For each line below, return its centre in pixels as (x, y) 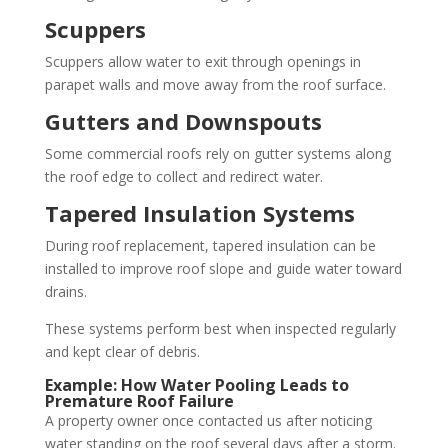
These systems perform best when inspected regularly (220, 328)
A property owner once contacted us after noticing (208, 420)
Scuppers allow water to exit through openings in (202, 61)
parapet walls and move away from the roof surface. (215, 84)
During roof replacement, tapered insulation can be (210, 245)
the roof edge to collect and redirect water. (183, 176)
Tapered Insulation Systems (199, 213)
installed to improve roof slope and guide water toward (223, 268)
